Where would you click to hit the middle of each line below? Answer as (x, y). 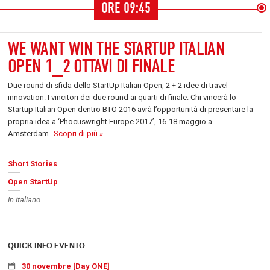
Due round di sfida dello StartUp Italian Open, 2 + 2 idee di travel (118, 85)
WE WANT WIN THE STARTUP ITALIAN (117, 49)
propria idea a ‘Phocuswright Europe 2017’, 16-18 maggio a (110, 121)
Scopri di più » (78, 133)
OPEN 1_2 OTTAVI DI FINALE (91, 66)
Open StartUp (33, 182)
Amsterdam (28, 133)
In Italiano (24, 200)
